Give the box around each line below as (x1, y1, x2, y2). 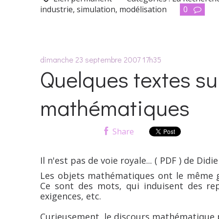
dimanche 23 (40, 54, 83, 65)
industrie (40, 3, 73, 15)
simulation (77, 3, 115, 15)
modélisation (119, 3, 167, 15)
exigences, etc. (40, 190, 101, 202)
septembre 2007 (85, 54, 140, 65)
